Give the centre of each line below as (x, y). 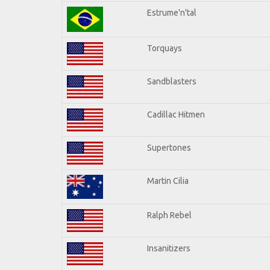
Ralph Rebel (169, 215)
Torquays (165, 48)
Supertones (169, 147)
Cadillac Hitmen (176, 114)
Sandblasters (172, 81)
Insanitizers (169, 248)
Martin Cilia (168, 181)
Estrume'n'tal (172, 12)
